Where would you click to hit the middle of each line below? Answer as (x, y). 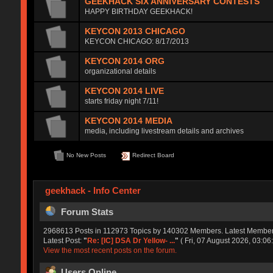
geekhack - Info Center (93, 191)
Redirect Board (153, 155)
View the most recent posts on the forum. (110, 250)
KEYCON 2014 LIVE (125, 91)
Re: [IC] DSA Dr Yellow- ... (131, 240)
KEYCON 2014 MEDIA (129, 121)
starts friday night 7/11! (122, 101)
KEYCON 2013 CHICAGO (135, 31)
